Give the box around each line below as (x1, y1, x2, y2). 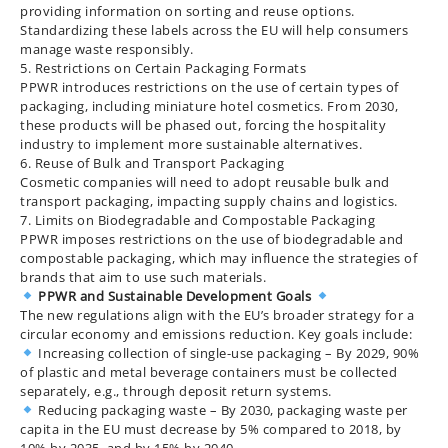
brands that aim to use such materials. (20, 268, 266, 286)
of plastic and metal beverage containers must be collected (20, 363, 397, 381)
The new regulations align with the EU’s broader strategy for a (20, 306, 414, 324)
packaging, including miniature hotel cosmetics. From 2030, (20, 97, 398, 115)
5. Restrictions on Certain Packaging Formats (20, 59, 306, 77)
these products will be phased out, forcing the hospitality (20, 116, 386, 134)
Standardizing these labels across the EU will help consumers (20, 21, 408, 39)
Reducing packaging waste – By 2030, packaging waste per (34, 401, 408, 419)
